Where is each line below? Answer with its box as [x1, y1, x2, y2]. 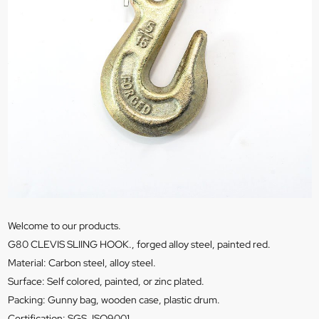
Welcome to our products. [7, 219, 121, 233]
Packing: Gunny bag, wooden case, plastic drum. [7, 293, 220, 307]
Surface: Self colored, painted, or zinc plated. [7, 275, 204, 288]
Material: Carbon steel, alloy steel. [7, 256, 156, 270]
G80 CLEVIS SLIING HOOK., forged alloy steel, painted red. [7, 238, 271, 251]
